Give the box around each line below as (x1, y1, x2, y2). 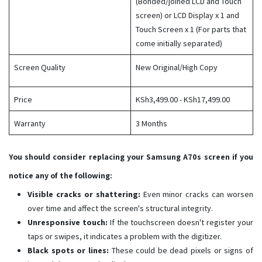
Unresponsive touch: (27, 217, 108, 228)
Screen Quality (14, 62, 65, 73)
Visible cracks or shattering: (27, 189, 140, 200)
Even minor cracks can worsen (140, 189, 253, 200)
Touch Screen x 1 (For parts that (136, 24, 246, 35)
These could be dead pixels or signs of (108, 245, 254, 256)
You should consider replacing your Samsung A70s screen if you (9, 151, 253, 163)
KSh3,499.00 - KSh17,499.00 (136, 94, 230, 105)
